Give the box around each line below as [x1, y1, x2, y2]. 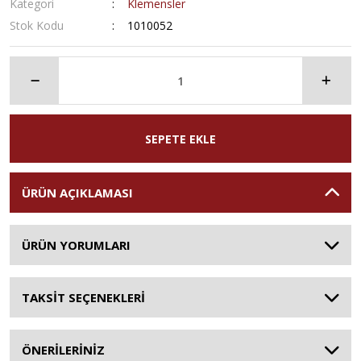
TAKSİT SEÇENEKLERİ [22, 289, 145, 305]
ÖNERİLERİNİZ [22, 342, 105, 358]
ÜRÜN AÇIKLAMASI [22, 185, 133, 201]
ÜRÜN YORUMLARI [22, 237, 131, 253]
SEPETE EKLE [145, 131, 216, 147]
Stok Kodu [10, 18, 64, 33]
